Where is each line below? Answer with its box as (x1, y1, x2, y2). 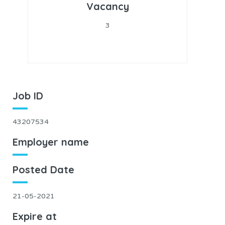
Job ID (13, 89, 43, 102)
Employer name (13, 136, 89, 149)
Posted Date (13, 163, 74, 176)
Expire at (13, 209, 57, 222)
